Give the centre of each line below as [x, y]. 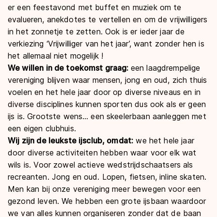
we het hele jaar [164, 140]
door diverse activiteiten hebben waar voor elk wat [102, 153]
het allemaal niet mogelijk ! [56, 56]
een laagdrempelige [165, 68]
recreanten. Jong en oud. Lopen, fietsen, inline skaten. [107, 177]
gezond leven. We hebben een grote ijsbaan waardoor [107, 201]
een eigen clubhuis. [42, 128]
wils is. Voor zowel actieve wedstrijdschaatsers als [101, 165]
